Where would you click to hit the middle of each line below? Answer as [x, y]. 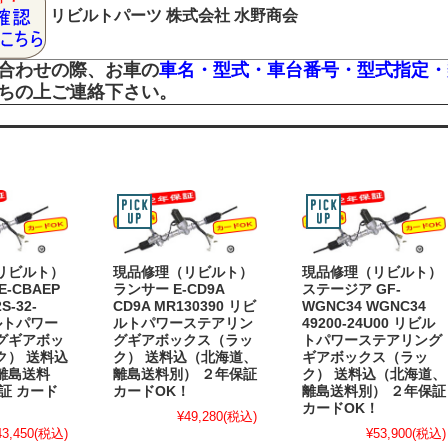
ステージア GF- [351, 290]
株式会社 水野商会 [232, 15]
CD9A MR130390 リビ [184, 307]
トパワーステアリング [372, 341]
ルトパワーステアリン [183, 324]
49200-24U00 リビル [368, 324]
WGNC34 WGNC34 [364, 307]
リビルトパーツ [106, 15]
